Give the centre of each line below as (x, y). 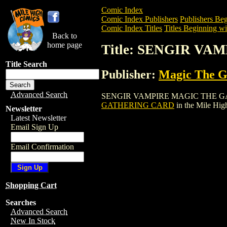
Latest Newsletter (39, 118)
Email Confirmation (42, 147)
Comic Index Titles (132, 28)
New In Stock (33, 221)
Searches (21, 202)
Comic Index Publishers (140, 19)
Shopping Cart (31, 185)
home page (65, 45)
